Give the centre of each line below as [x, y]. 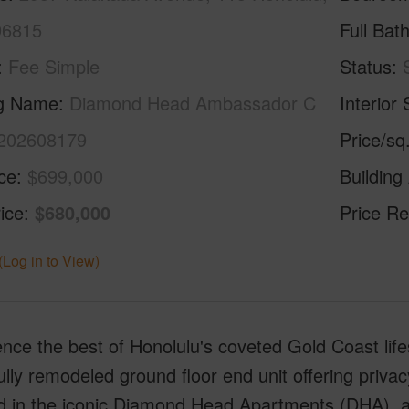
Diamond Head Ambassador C [192, 103]
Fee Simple [53, 66]
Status [366, 66]
